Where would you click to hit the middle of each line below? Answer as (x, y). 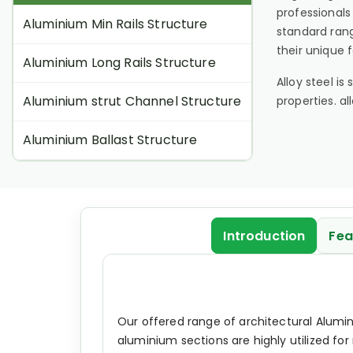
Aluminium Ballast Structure (110, 140)
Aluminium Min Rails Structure (115, 24)
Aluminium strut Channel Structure (132, 101)
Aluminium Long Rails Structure (119, 63)
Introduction (264, 236)
